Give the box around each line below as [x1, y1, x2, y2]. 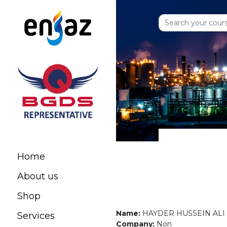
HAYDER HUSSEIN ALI [142, 208, 225, 218]
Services [17, 210, 55, 221]
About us [17, 171, 58, 182]
